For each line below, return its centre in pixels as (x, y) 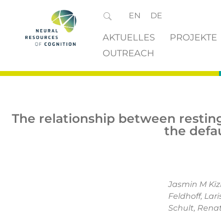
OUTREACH (128, 53)
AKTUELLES (129, 37)
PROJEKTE (193, 37)
